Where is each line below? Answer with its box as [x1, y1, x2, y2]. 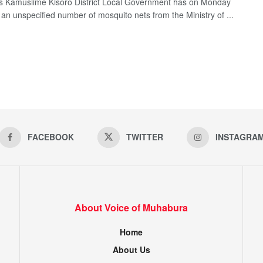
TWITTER [126, 130, 163, 143]
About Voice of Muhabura [75, 200, 188, 214]
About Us [112, 243, 150, 255]
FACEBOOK [27, 130, 74, 143]
